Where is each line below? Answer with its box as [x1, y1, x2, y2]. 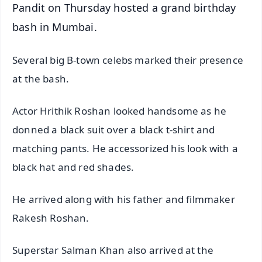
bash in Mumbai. [12, 19, 97, 34]
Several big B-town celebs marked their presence [12, 53, 243, 67]
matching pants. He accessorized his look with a [12, 142, 238, 156]
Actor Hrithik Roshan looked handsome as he [12, 104, 227, 118]
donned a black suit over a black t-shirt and [12, 123, 215, 137]
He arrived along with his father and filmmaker [12, 192, 235, 206]
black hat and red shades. [12, 160, 135, 174]
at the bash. [12, 72, 70, 86]
